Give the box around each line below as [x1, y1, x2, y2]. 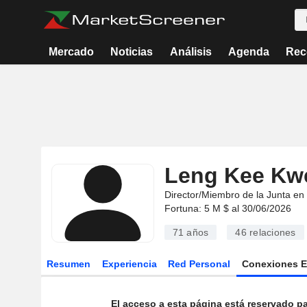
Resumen [46, 258, 90, 269]
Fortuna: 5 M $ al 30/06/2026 [164, 203, 291, 214]
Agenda [228, 46, 269, 58]
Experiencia [101, 258, 157, 269]
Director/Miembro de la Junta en [164, 189, 304, 200]
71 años [172, 227, 209, 238]
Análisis [169, 46, 212, 58]
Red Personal [168, 258, 231, 269]
